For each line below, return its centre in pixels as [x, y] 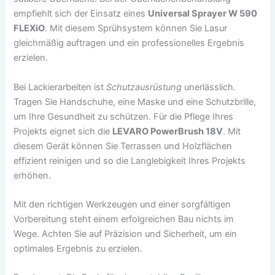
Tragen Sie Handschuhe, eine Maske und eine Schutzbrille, [135, 102]
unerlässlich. [209, 87]
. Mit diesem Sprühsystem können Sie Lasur [136, 29]
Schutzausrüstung [144, 87]
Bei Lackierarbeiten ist [60, 87]
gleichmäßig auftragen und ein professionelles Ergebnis [129, 43]
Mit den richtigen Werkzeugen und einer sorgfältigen [122, 205]
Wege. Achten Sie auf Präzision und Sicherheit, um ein [126, 234]
